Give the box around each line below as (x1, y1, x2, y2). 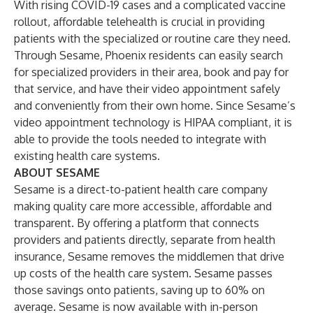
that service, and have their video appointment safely (14, 82, 280, 96)
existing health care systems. (14, 149, 160, 163)
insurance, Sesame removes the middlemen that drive (14, 249, 284, 263)
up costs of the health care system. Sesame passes (14, 266, 272, 280)
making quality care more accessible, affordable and (14, 199, 272, 213)
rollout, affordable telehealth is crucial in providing (14, 15, 265, 29)
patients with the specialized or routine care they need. (14, 31, 291, 45)
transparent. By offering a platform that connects (14, 216, 259, 230)
